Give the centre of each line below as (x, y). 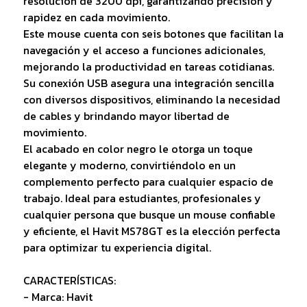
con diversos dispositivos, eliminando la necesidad (151, 99)
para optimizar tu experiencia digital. (117, 247)
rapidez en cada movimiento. (96, 17)
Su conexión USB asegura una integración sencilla (148, 83)
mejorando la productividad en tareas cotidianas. (148, 66)
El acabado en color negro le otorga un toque (138, 148)
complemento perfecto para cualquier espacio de (148, 181)
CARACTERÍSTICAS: (69, 280)
